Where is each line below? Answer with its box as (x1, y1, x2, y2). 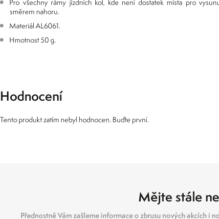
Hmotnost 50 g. (9, 35, 56, 44)
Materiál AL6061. (9, 21, 60, 30)
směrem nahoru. (10, 7, 59, 16)
